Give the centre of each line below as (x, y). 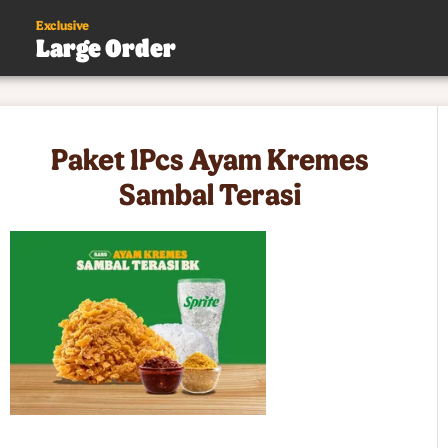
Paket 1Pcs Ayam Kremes (210, 158)
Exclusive (62, 25)
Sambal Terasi (210, 193)
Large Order (106, 47)
